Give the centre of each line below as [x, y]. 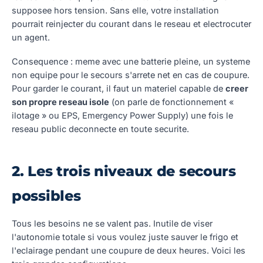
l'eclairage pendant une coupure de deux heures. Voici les [129, 250]
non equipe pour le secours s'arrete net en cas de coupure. [131, 75]
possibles [46, 195]
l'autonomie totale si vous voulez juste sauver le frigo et [125, 237]
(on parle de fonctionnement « [171, 102]
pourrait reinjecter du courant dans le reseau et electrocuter [131, 23]
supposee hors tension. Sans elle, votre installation [115, 10]
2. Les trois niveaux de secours [124, 171]
